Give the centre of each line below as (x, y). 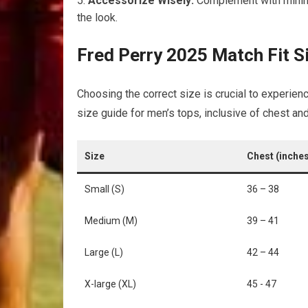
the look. (97, 18)
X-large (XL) (110, 284)
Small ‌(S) (104, 189)
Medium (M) (111, 221)
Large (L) (104, 253)
